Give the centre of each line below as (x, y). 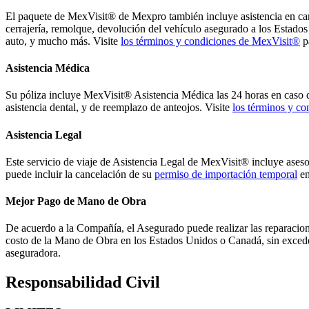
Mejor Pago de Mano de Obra (76, 201)
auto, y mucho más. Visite (63, 41)
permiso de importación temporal (226, 174)
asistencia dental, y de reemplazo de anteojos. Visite (119, 108)
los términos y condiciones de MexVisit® (210, 41)
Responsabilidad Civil (83, 282)
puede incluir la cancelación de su (80, 174)
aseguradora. (33, 253)
